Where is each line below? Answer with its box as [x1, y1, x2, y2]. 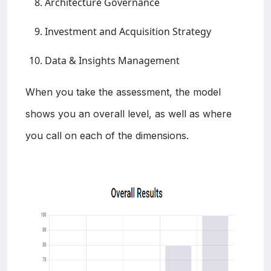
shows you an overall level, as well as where [25, 107, 232, 120]
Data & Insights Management [45, 53, 180, 67]
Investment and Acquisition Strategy [45, 24, 211, 38]
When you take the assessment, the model [25, 85, 221, 98]
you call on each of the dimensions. [25, 129, 189, 142]
